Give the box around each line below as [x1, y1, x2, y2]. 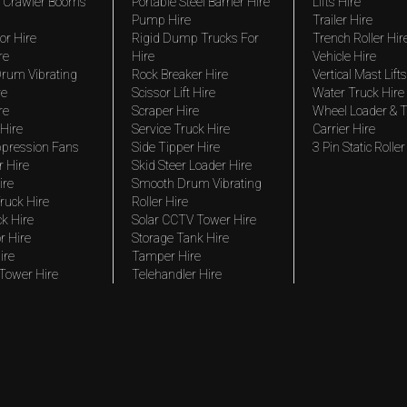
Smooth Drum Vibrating [131, 176, 262, 191]
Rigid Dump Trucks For [131, 31, 259, 45]
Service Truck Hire [131, 122, 230, 136]
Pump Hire [131, 13, 191, 27]
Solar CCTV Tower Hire [131, 213, 256, 227]
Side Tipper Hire [131, 140, 220, 154]
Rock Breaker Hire [131, 67, 228, 82]
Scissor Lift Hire [131, 85, 215, 100]
